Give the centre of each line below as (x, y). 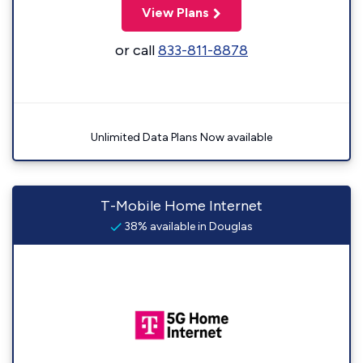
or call (137, 50)
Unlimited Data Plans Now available (181, 137)
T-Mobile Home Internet (181, 206)
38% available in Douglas (187, 226)
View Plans (175, 13)
